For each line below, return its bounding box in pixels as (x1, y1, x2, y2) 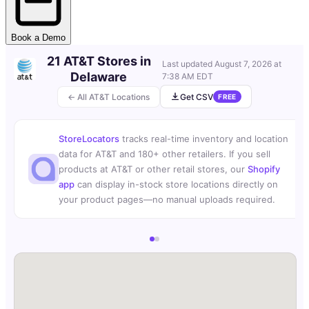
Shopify (248, 163, 280, 175)
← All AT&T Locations (68, 91, 150, 102)
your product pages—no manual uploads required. (59, 194, 275, 206)
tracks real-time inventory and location (119, 133, 288, 145)
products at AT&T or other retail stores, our (59, 163, 248, 175)
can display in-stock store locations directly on (74, 179, 278, 190)
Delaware (70, 70, 128, 85)
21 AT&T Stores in (46, 54, 151, 69)
